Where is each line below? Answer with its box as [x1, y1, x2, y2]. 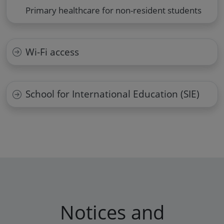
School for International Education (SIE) [25, 87, 199, 101]
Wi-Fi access [25, 45, 79, 59]
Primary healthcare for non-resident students [25, 4, 201, 16]
